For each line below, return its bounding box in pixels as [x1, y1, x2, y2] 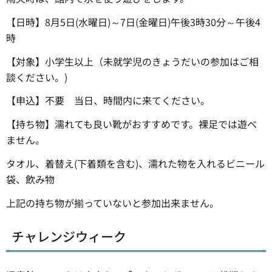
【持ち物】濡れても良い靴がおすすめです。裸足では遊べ [6, 117, 257, 132]
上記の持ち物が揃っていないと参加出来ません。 [6, 195, 219, 210]
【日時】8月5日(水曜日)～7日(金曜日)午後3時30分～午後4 [6, 14, 260, 29]
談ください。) [6, 69, 67, 84]
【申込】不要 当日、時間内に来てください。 [6, 93, 210, 108]
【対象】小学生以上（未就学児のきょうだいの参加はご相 [6, 53, 259, 69]
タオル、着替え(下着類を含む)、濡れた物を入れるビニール [6, 156, 265, 171]
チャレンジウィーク [12, 227, 126, 246]
